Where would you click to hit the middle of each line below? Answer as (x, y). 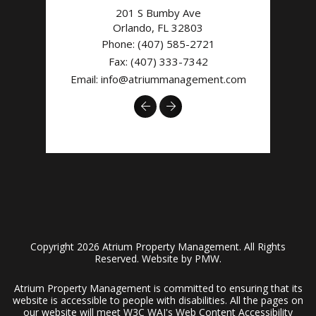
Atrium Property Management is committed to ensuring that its (158, 288)
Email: (85, 79)
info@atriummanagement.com (173, 79)
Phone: (119, 44)
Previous (171, 105)
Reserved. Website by (145, 259)
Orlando (132, 28)
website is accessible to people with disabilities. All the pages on (158, 300)
